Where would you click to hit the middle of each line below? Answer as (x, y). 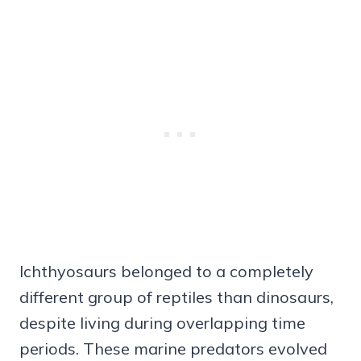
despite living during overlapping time (162, 323)
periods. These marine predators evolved (173, 349)
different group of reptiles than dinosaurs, (176, 297)
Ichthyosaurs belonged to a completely (166, 272)
